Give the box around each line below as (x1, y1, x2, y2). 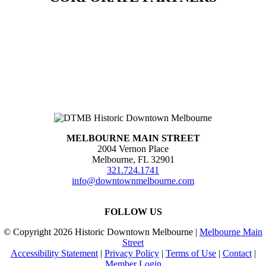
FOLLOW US (104, 207, 162, 217)
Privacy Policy (104, 248, 159, 259)
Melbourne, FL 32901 (91, 154, 175, 165)
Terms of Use (165, 248, 216, 259)
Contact (222, 248, 252, 259)
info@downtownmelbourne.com (72, 176, 194, 186)
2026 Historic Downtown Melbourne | (53, 227, 199, 237)
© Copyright (4, 227, 53, 237)
